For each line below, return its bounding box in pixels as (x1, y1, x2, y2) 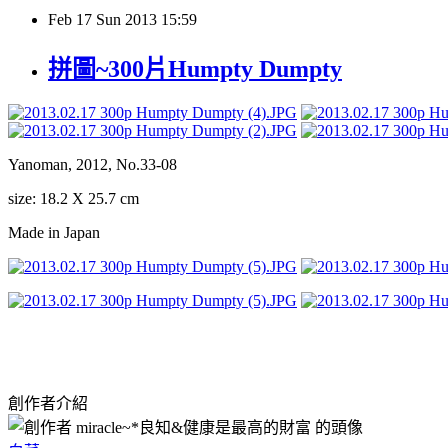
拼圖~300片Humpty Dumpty (48, 55, 342, 82)
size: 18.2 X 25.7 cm (8, 189, 139, 207)
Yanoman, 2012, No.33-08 (8, 155, 177, 173)
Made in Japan (8, 223, 100, 241)
